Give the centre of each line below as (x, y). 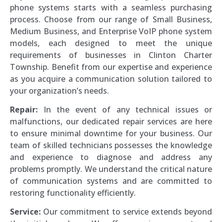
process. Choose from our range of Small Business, (111, 19)
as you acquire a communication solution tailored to (111, 79)
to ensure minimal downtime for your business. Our (111, 134)
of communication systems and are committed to (111, 181)
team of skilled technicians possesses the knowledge (111, 145)
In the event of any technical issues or (125, 110)
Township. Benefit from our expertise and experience (111, 67)
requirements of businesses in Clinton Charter (111, 55)
